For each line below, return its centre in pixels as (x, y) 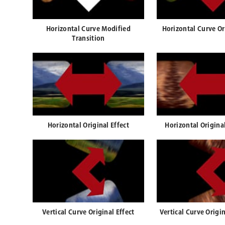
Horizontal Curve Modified (88, 29)
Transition (88, 39)
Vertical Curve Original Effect (88, 213)
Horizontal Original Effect (88, 126)
